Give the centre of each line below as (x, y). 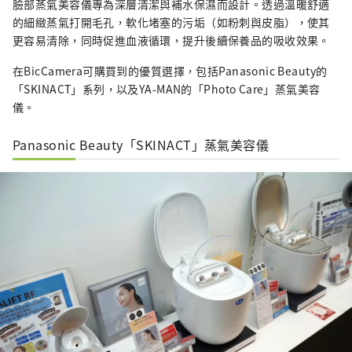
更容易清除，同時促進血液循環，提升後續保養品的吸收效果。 (171, 40)
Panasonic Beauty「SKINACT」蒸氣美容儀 (141, 144)
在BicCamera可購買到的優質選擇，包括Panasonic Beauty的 (170, 70)
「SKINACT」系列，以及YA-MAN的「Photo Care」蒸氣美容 (167, 88)
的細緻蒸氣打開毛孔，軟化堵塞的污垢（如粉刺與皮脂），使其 (171, 22)
